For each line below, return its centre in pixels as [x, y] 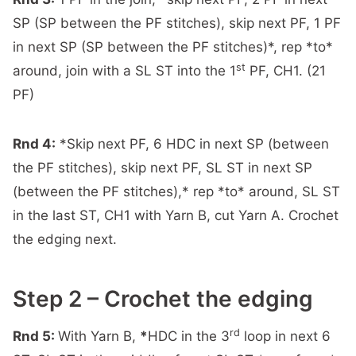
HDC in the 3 [189, 336]
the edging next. [65, 239]
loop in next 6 [285, 336]
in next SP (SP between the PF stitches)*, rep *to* [173, 47]
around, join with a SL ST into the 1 [124, 71]
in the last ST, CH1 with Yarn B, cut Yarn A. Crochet [176, 215]
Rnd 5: [35, 336]
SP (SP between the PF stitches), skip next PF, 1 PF [177, 23]
